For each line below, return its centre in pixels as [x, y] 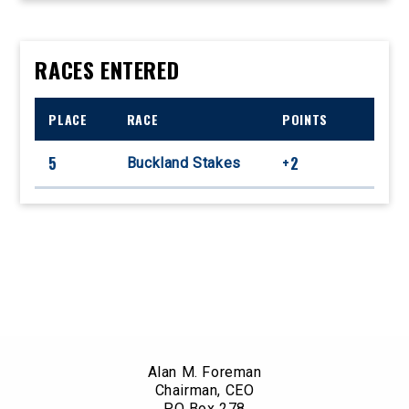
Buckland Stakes [184, 163]
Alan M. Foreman [204, 372]
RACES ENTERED [107, 69]
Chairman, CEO [204, 390]
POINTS [305, 119]
